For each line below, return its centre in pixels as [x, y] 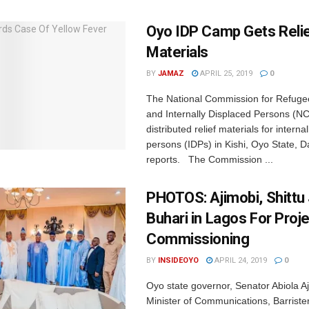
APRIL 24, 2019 [240, 260]
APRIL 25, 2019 [225, 73]
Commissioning [198, 239]
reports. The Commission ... [210, 159]
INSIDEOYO [178, 260]
